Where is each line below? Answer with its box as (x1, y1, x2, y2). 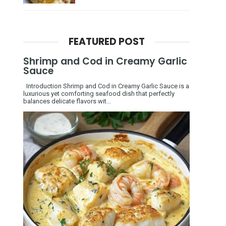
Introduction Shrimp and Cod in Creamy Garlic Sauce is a (23, 82, 189, 90)
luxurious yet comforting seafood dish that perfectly (23, 90, 175, 98)
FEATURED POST (68, 35, 145, 49)
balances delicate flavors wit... (23, 97, 111, 105)
